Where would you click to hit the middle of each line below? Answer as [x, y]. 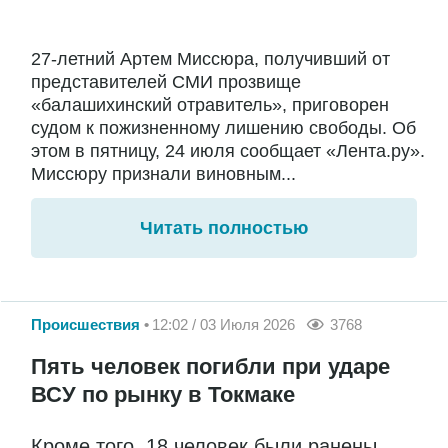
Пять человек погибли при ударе [210, 367]
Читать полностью [224, 228]
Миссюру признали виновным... [163, 174]
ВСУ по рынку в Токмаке [163, 395]
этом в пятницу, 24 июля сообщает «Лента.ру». [228, 151]
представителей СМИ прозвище [166, 82]
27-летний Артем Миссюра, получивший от [210, 59]
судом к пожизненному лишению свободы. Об [223, 128]
